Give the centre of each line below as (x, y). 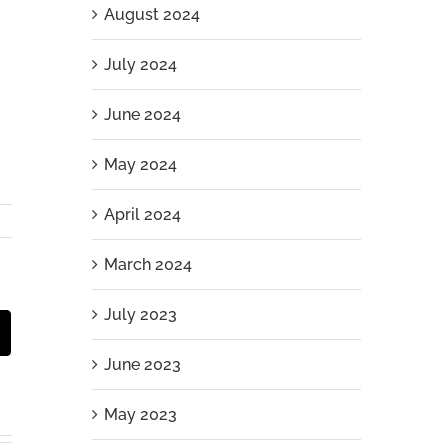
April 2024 (142, 214)
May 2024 (140, 164)
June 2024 (142, 114)
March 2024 (147, 264)
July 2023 (140, 314)
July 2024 (140, 64)
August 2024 (151, 14)
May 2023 (140, 414)
